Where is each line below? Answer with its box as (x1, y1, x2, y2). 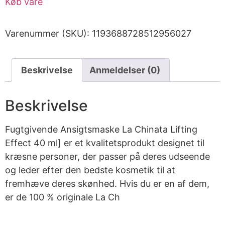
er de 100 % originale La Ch (5, 192, 120, 203)
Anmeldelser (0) (89, 65, 160, 76)
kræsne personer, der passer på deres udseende (5, 151, 210, 162)
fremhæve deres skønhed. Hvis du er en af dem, (5, 178, 209, 189)
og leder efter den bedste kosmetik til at (5, 165, 175, 176)
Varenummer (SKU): (5, 28, 92, 39)
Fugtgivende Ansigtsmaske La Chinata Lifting (5, 124, 197, 135)
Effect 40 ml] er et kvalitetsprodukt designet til (5, 138, 204, 149)
